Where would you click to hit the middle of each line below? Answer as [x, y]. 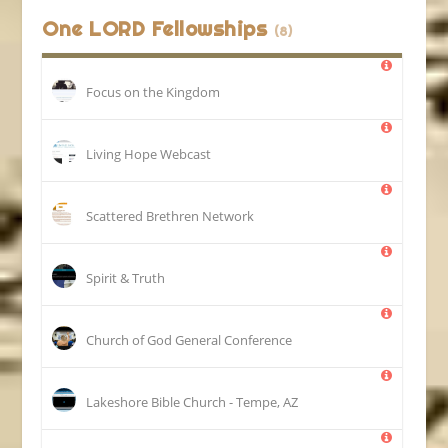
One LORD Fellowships [158, 28]
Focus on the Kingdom [153, 91]
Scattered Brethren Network [170, 215]
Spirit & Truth [126, 277]
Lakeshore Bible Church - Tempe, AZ [192, 401]
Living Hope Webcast [149, 153]
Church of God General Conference [189, 339]
